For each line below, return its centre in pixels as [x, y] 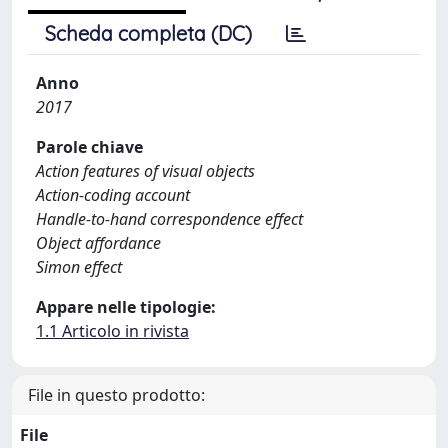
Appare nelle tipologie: [126, 307]
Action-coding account [113, 195]
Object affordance [98, 243]
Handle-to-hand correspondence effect [169, 219]
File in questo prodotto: [116, 395]
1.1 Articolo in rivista [112, 331]
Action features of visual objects [145, 171]
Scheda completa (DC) [148, 33]
